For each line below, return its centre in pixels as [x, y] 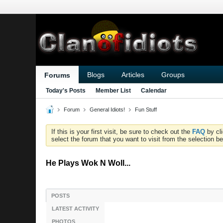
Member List [113, 91]
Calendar [154, 91]
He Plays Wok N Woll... [88, 163]
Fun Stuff [146, 110]
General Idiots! [107, 110]
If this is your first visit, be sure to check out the [122, 132]
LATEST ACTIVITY [75, 209]
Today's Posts [66, 91]
